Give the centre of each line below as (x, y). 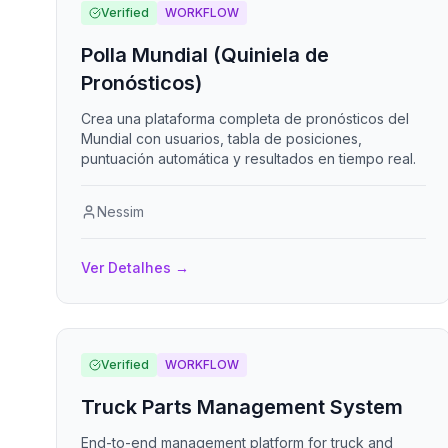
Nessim (120, 211)
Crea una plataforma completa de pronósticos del (245, 118)
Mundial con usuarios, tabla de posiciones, (221, 138)
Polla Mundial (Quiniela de (205, 55)
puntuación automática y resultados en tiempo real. (248, 158)
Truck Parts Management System (242, 407)
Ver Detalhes (126, 267)
